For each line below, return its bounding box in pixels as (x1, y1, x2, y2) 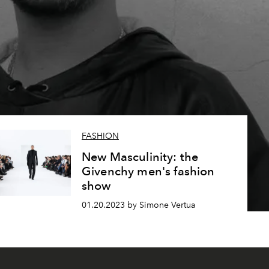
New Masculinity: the (81, 150, 199, 165)
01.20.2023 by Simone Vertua (81, 200, 195, 210)
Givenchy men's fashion (81, 164, 215, 179)
